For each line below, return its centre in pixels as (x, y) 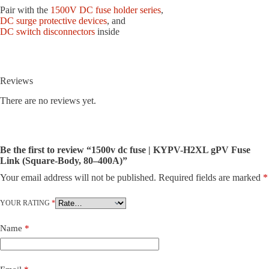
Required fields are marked (211, 177)
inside (107, 31)
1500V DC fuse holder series (106, 10)
